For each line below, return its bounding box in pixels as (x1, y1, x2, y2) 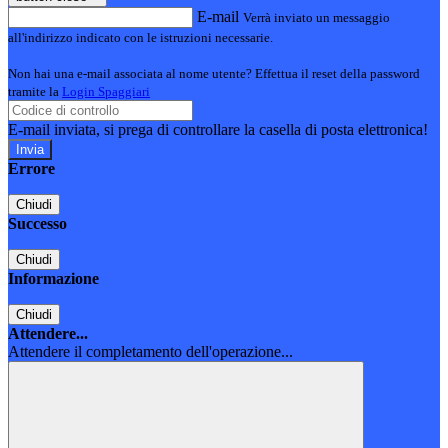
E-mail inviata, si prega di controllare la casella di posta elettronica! (8, 121, 428, 139)
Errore (8, 160, 55, 178)
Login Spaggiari (62, 84, 150, 100)
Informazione (8, 270, 99, 288)
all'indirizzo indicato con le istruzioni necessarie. (8, 30, 273, 46)
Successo (8, 215, 67, 233)
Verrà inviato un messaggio (243, 10, 390, 26)
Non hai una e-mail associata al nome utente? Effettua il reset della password (8, 66, 420, 82)
